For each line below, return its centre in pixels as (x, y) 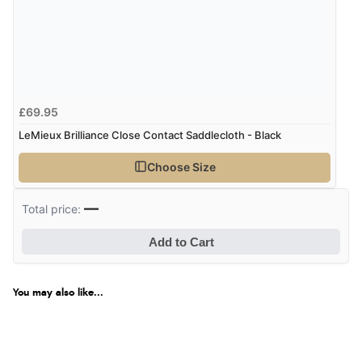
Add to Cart (181, 242)
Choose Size (181, 166)
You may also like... (58, 293)
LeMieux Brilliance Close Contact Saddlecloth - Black (150, 135)
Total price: (53, 209)
